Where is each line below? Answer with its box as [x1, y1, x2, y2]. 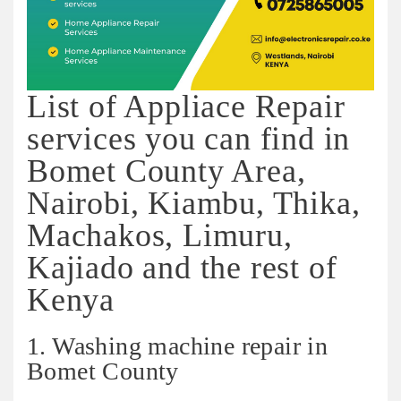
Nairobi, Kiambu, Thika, [27, 185, 361, 222]
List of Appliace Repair [27, 89, 346, 125]
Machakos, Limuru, [27, 218, 293, 254]
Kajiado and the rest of [27, 250, 337, 286]
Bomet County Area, [27, 153, 306, 190]
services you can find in [27, 121, 351, 158]
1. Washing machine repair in [27, 332, 328, 361]
